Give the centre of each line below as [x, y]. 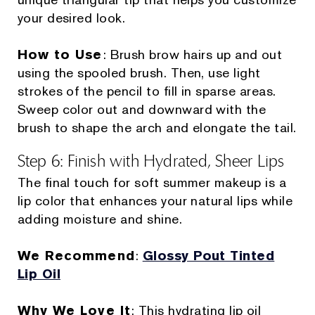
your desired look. [71, 18]
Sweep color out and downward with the [142, 110]
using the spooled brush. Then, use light [139, 73]
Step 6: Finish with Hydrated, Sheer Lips [151, 161]
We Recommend [76, 256]
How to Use [60, 55]
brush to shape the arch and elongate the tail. [157, 128]
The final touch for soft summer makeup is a [152, 183]
